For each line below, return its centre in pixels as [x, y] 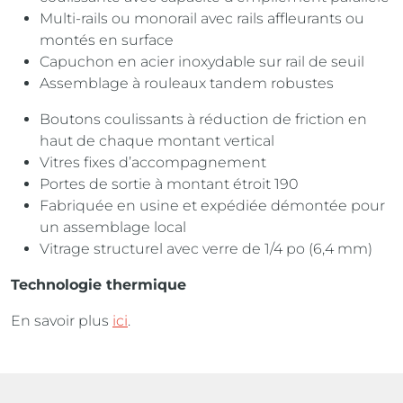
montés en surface [107, 40]
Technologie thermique [99, 285]
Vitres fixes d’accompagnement [153, 163]
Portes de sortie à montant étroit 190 [169, 184]
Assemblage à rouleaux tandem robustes [187, 84]
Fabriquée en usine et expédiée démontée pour [212, 206]
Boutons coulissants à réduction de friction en [203, 120]
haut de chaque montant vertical [157, 141]
